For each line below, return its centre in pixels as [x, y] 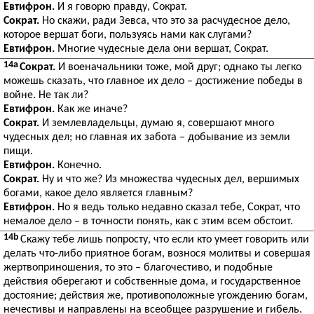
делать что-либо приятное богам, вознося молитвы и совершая [157, 254]
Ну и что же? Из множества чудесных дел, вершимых [169, 179]
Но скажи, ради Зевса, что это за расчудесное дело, [165, 21]
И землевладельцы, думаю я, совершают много [157, 123]
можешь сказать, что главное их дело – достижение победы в [153, 81]
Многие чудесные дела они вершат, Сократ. [162, 49]
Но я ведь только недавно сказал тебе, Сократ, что [177, 207]
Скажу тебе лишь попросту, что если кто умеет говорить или [165, 240]
